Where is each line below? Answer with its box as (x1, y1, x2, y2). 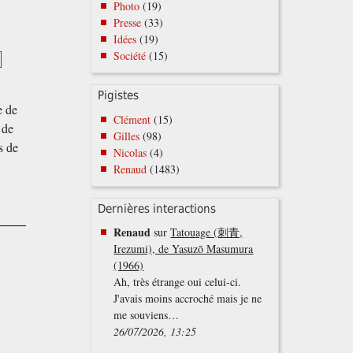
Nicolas (113, 144, 147, 160)
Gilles (113, 128, 140, 143)
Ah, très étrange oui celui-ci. (113, 274, 242, 290)
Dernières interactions (98, 201, 217, 216)
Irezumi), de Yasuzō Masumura (113, 241, 254, 257)
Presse (113, 15, 142, 31)
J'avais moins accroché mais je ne (113, 291, 262, 307)
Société (113, 48, 147, 64)
